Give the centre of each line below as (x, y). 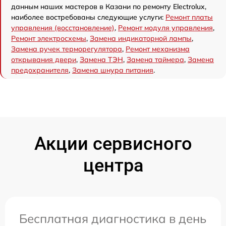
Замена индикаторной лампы (141, 38)
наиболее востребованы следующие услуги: (88, 17)
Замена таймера (155, 60)
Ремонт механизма (158, 49)
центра (113, 165)
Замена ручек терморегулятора (67, 49)
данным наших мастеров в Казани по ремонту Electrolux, (109, 7)
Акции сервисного (113, 144)
